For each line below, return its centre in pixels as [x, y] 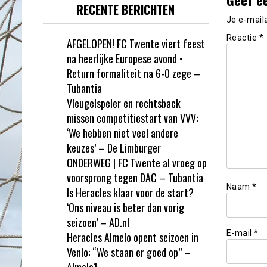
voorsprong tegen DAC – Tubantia [135, 177]
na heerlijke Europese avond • [125, 58]
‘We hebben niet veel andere [122, 133]
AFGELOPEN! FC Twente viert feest [136, 43]
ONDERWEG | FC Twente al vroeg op [137, 162]
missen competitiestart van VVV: [132, 118]
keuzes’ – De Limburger [114, 148]
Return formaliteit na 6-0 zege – [133, 73]
